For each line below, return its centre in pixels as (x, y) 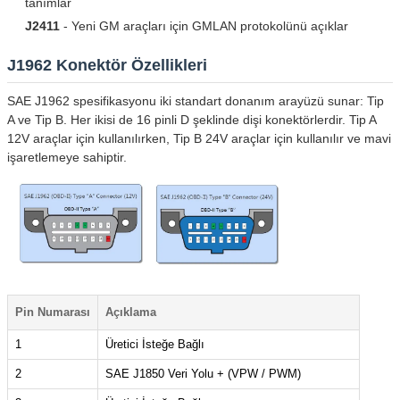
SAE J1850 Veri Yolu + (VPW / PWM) (203, 374)
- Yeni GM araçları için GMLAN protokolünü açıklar (204, 25)
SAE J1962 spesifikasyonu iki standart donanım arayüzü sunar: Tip (196, 100)
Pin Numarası (53, 312)
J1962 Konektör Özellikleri (107, 65)
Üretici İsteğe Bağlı (155, 345)
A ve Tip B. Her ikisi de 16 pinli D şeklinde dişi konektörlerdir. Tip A (192, 119)
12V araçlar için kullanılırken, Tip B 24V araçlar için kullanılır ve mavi (199, 138)
